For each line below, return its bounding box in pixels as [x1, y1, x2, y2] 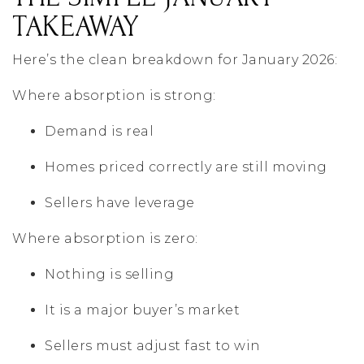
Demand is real [45, 123, 154, 140]
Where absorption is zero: [12, 231, 198, 247]
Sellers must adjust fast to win [45, 338, 261, 354]
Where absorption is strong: [12, 88, 216, 104]
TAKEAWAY [12, 11, 139, 44]
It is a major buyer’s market [45, 302, 240, 318]
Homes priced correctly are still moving [45, 159, 327, 175]
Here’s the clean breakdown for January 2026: [12, 52, 337, 68]
